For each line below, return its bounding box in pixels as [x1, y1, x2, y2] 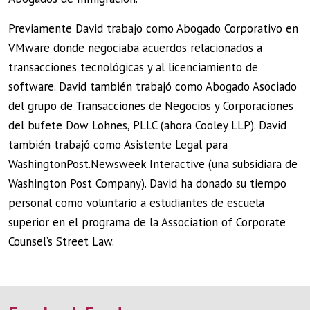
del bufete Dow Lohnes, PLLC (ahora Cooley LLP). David [8, 117, 286, 133]
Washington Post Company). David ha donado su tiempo [8, 175, 286, 191]
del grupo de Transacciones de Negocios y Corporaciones [8, 98, 293, 113]
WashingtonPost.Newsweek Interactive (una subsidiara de [8, 156, 298, 172]
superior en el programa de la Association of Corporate [8, 214, 286, 230]
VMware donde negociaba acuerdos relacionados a [8, 39, 262, 55]
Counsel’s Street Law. [8, 233, 114, 249]
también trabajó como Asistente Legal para [8, 136, 228, 152]
